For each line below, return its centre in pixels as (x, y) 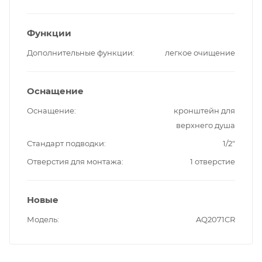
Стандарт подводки (65, 144)
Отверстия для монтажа (74, 162)
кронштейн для (204, 111)
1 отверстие (213, 162)
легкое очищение (200, 53)
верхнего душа (206, 125)
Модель (42, 220)
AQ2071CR (216, 220)
